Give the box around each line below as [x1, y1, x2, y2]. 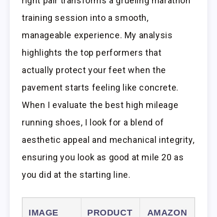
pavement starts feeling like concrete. [22, 82, 179, 93]
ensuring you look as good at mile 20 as [22, 152, 184, 163]
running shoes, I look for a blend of [22, 117, 164, 128]
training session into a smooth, [22, 13, 149, 23]
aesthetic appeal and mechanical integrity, [22, 135, 195, 145]
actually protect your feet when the [22, 65, 167, 76]
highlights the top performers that [22, 47, 162, 58]
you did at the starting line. [22, 170, 131, 180]
